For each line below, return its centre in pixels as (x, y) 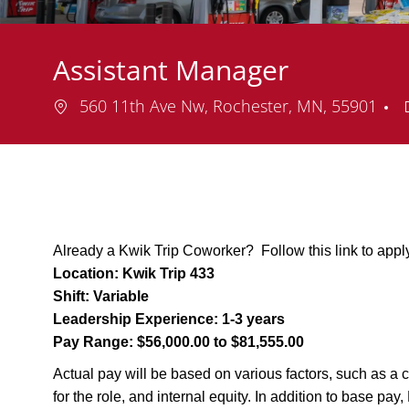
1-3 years (252, 320)
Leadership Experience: (136, 320)
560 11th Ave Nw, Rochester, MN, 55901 (228, 106)
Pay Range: (93, 342)
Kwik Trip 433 (168, 274)
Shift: (71, 297)
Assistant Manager (171, 70)
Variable (119, 297)
